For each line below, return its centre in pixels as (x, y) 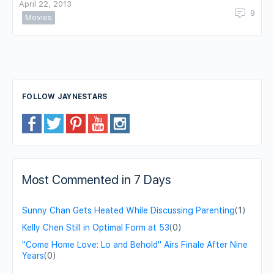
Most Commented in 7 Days (97, 180)
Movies (39, 17)
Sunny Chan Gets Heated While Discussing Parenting (128, 210)
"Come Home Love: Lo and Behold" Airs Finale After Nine (135, 244)
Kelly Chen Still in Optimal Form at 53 (96, 227)
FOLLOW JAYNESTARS (65, 96)
